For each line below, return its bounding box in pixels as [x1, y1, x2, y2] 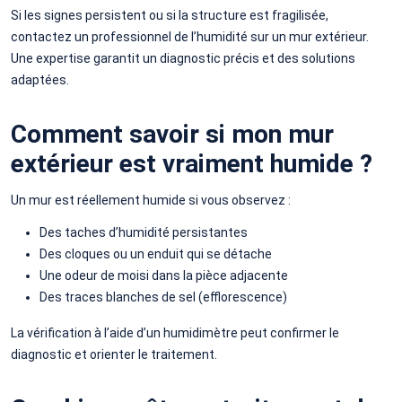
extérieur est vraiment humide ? [11, 148, 372, 179]
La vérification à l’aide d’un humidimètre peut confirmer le [11, 325, 339, 340]
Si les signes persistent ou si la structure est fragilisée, [11, 7, 328, 22]
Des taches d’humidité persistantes [39, 224, 248, 240]
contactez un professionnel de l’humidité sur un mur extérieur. [11, 29, 369, 44]
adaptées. [11, 72, 69, 87]
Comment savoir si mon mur [11, 118, 334, 149]
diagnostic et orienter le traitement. [11, 346, 217, 362]
